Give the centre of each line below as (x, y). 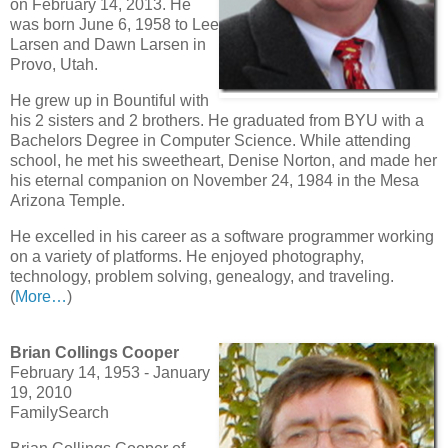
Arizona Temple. (67, 201)
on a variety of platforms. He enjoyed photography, (187, 257)
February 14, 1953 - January (110, 372)
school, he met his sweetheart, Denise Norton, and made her (223, 161)
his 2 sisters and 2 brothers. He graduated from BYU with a (217, 121)
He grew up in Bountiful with (109, 101)
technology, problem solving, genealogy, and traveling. (202, 277)
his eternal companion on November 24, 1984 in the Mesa (214, 181)
